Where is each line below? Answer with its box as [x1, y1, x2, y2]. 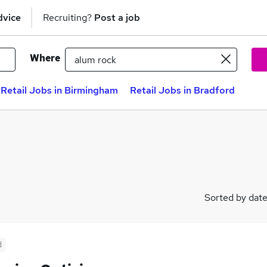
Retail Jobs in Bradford [130, 84, 235, 97]
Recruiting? [43, 11, 94, 24]
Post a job [94, 11, 140, 24]
